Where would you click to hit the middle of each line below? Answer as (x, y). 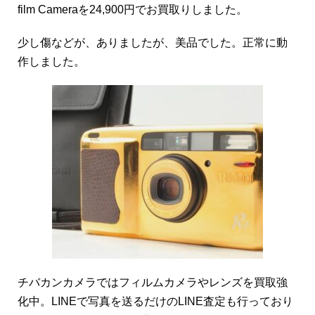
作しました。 (52, 61)
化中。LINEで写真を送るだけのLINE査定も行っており (156, 301)
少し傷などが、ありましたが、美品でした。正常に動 (153, 42)
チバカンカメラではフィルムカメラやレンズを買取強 (153, 282)
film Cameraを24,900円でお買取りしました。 (133, 9)
